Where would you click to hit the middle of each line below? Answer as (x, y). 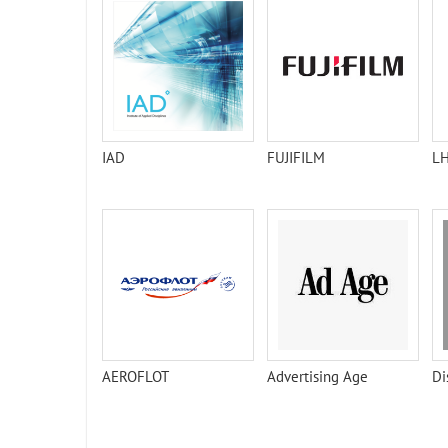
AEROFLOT (135, 376)
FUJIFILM (296, 157)
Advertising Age (317, 376)
